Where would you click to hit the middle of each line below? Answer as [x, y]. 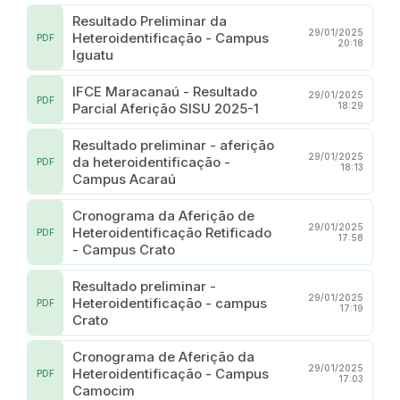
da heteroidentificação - [151, 162]
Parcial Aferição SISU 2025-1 [166, 108]
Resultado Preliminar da [150, 21]
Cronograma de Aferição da [163, 356]
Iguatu [93, 54]
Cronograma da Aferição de [163, 215]
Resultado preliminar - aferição [173, 145]
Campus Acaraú [124, 179]
